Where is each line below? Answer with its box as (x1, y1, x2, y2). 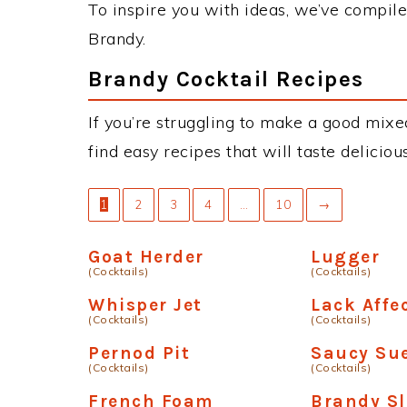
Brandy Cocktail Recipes (88, 66, 364, 92)
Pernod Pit (88, 342, 190, 363)
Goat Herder (88, 246, 204, 267)
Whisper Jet (88, 294, 203, 315)
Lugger (311, 246, 381, 267)
